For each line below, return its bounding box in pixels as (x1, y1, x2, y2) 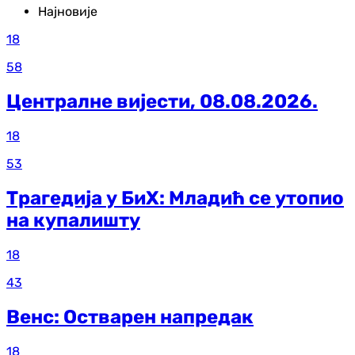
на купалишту (6, 209, 140, 232)
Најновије (38, 4, 97, 20)
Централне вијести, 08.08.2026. (6, 90, 318, 113)
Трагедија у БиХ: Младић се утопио (6, 187, 344, 210)
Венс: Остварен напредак (6, 305, 254, 328)
